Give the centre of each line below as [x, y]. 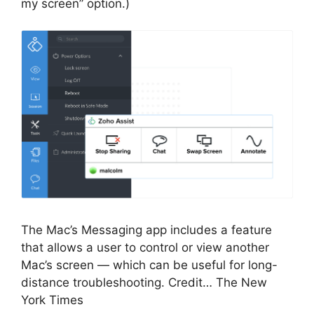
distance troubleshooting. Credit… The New [144, 282]
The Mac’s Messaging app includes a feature [146, 230]
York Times [52, 300]
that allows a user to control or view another [145, 247]
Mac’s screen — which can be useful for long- [149, 265]
